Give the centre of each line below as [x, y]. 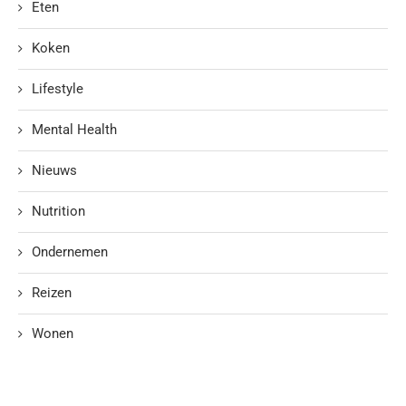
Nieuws [54, 171]
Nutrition [58, 212]
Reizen [52, 293]
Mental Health [74, 130]
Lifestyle [58, 89]
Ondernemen [70, 252]
